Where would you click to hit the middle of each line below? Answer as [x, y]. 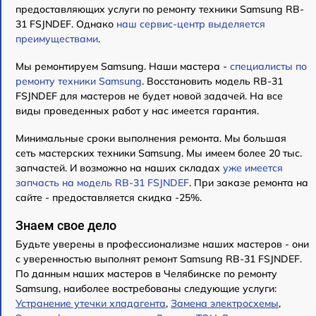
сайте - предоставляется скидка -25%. [109, 198]
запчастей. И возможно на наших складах [119, 168]
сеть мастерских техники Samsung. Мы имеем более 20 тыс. [159, 153]
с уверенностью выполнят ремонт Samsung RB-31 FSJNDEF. [159, 259]
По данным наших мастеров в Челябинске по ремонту [146, 274]
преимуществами [57, 39]
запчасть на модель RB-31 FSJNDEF [102, 183]
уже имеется [253, 168]
